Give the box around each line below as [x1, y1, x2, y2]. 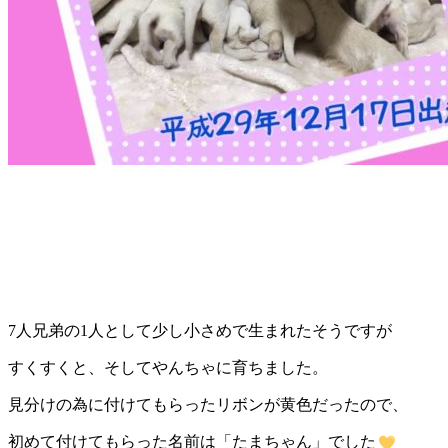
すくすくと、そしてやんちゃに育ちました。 [8, 358, 328, 376]
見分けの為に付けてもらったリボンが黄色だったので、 [8, 395, 408, 413]
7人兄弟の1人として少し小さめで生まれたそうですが [8, 321, 392, 339]
